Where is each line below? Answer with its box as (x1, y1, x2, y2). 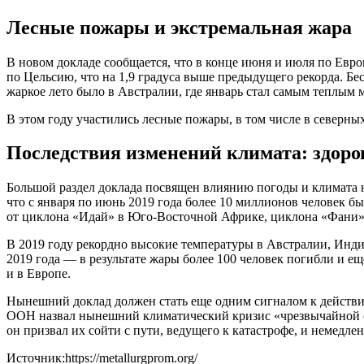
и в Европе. (6, 266, 71, 281)
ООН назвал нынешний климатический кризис (6, 309, 271, 323)
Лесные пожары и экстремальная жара (6, 16, 352, 38)
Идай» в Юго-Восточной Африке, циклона (79, 210, 318, 224)
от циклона (6, 210, 69, 224)
